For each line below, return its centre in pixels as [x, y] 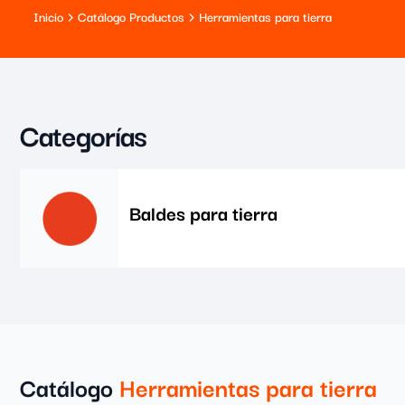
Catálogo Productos [131, 16]
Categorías [84, 134]
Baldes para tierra [203, 212]
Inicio [48, 16]
